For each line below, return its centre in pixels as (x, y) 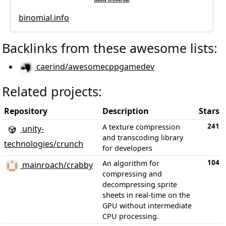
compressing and (132, 174)
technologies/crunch (44, 144)
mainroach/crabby (56, 165)
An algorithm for (131, 163)
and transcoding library (143, 137)
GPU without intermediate (147, 205)
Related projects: (52, 91)
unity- (32, 129)
